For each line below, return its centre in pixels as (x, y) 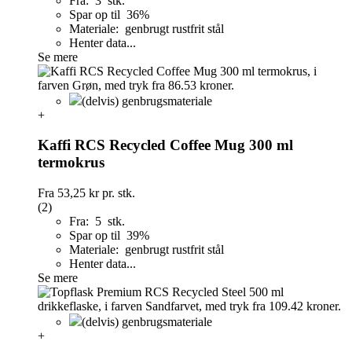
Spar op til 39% (111, 236)
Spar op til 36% (111, 14)
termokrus (71, 163)
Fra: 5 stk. (97, 222)
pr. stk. (117, 193)
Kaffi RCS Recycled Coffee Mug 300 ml (165, 145)
